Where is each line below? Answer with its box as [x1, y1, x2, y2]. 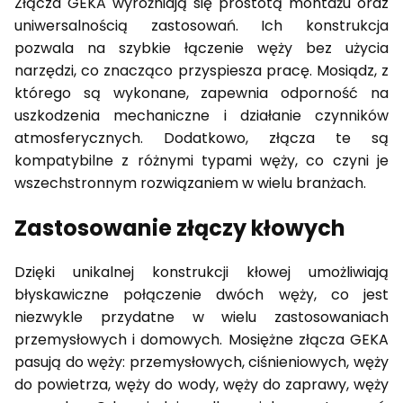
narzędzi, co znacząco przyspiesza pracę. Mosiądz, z [14, 59, 389, 81]
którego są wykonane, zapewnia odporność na [14, 82, 389, 103]
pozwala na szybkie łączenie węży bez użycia [14, 37, 389, 58]
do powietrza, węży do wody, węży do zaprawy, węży [14, 374, 389, 396]
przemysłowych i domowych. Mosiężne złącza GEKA [14, 329, 389, 351]
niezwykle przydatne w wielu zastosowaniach [14, 307, 389, 328]
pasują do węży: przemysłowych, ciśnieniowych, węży [14, 352, 389, 373]
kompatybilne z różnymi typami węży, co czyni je [14, 149, 389, 171]
